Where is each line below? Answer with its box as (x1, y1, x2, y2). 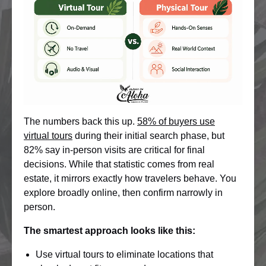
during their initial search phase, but (72, 130, 224, 141)
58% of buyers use (137, 116, 215, 126)
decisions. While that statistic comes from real (24, 159, 214, 169)
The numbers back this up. (24, 116, 137, 126)
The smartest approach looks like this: (24, 225, 195, 236)
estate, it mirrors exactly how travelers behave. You (24, 173, 236, 183)
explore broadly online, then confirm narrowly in (24, 187, 223, 198)
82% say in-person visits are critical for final (24, 144, 205, 155)
